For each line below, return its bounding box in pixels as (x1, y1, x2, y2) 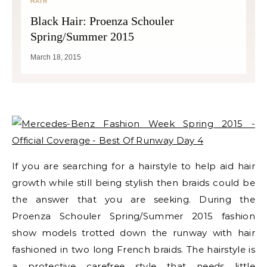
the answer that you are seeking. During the (12, 194, 255, 205)
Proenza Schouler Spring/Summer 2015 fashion (12, 210, 255, 222)
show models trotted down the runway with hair (12, 227, 255, 238)
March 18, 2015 (30, 53, 81, 61)
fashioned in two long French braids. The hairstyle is (12, 244, 255, 255)
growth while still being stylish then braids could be (12, 177, 255, 188)
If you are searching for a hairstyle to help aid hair (12, 160, 255, 172)
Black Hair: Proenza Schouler (30, 14, 174, 27)
